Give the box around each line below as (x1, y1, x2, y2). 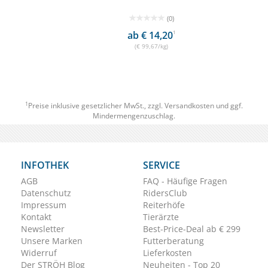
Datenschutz (21, 187, 71, 199)
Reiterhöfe (143, 199, 185, 211)
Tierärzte (143, 211, 179, 223)
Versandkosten (165, 100, 214, 111)
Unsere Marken (21, 235, 83, 247)
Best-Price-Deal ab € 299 (143, 223, 240, 235)
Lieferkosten (143, 247, 192, 259)
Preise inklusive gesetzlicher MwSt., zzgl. (28, 100, 165, 111)
